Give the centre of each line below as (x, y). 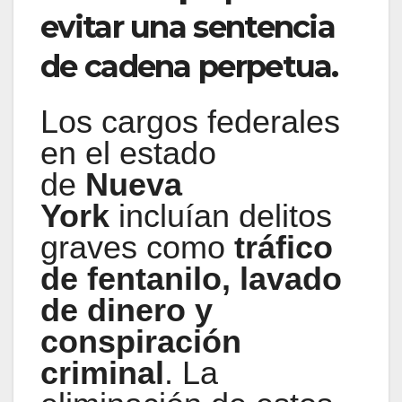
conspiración (141, 342)
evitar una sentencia (188, 26)
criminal (102, 373)
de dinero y (127, 310)
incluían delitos (221, 216)
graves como (137, 248)
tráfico (284, 248)
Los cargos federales (190, 122)
